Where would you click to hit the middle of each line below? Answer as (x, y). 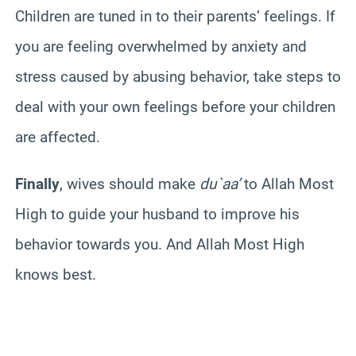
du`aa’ (220, 184)
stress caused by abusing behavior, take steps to (178, 76)
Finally (37, 184)
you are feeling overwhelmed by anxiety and (161, 46)
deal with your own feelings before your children (175, 106)
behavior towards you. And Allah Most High (160, 244)
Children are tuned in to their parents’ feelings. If (175, 16)
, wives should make (130, 184)
